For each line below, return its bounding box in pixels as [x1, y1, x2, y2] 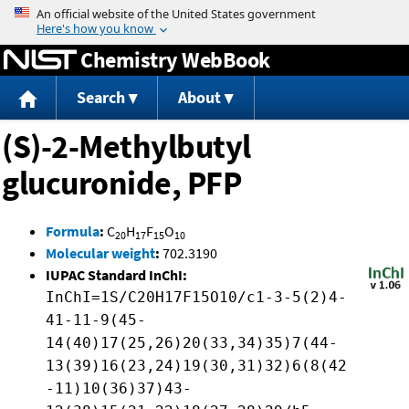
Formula [46, 222, 100, 241]
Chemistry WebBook [80, 45, 270, 74]
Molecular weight [46, 244, 155, 263]
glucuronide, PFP [2, 163, 241, 204]
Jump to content [153, 4, 256, 22]
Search [76, 87, 125, 109]
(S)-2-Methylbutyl [2, 126, 251, 168]
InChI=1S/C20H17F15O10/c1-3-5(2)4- [46, 288, 347, 307]
